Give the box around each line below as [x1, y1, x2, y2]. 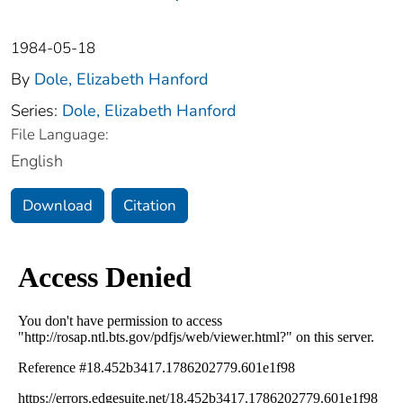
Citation [123, 195, 176, 217]
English [11, 150, 63, 173]
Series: [11, 100, 62, 122]
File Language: [11, 124, 109, 146]
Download [22, 195, 93, 217]
